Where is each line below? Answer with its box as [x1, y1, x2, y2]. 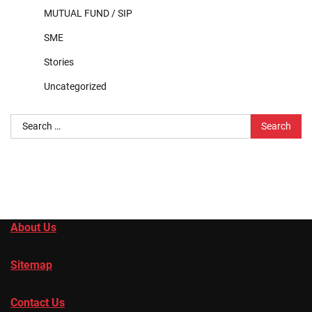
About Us [10, 220, 56, 234]
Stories [44, 56, 74, 68]
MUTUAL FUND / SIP [44, 7, 132, 19]
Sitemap [10, 258, 52, 272]
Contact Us [10, 295, 65, 309]
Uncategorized [44, 80, 107, 92]
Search [10, 114, 44, 128]
